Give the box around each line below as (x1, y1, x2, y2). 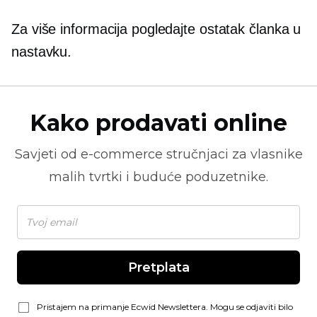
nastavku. (11, 44, 72, 59)
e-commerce (80, 146, 163, 162)
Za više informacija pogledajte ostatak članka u (11, 21, 301, 37)
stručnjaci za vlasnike (162, 146, 303, 162)
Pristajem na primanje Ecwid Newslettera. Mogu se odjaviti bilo (37, 301, 293, 312)
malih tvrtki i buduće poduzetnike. (49, 169, 268, 185)
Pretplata (127, 260, 190, 275)
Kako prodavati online (30, 109, 287, 137)
